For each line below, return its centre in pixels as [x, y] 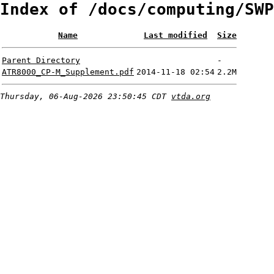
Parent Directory [41, 61]
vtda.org [191, 97]
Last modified [176, 35]
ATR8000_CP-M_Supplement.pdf [68, 72]
